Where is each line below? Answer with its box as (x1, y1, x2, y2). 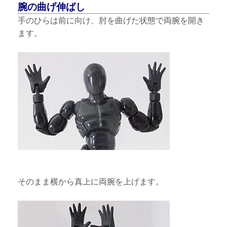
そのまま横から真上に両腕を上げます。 (18, 177, 164, 186)
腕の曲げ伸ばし (18, 1, 86, 12)
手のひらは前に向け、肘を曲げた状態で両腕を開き (18, 16, 205, 25)
